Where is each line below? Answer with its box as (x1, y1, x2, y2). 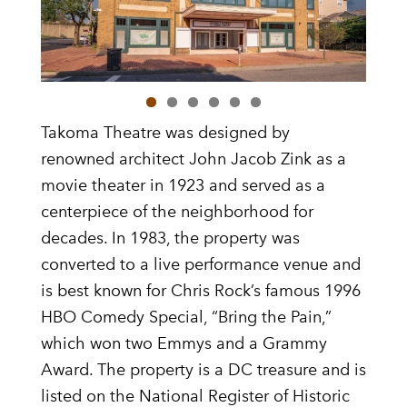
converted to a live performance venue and (41, 253, 361, 273)
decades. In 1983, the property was (41, 227, 300, 247)
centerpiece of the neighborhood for (41, 201, 313, 221)
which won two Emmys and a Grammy (41, 333, 327, 352)
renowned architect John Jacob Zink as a (41, 148, 346, 168)
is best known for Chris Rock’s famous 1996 (41, 280, 361, 300)
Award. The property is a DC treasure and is (41, 359, 366, 379)
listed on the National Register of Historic (41, 385, 350, 405)
